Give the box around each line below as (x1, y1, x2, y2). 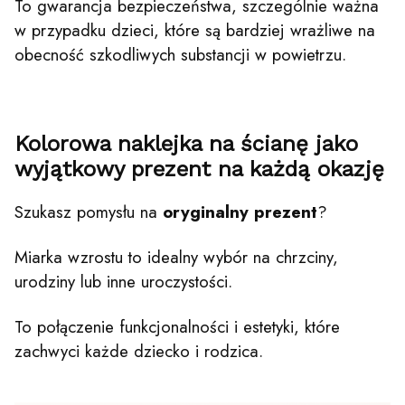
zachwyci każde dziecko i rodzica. (14, 338, 263, 363)
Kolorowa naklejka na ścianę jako (14, 130, 358, 156)
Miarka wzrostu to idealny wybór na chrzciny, (14, 244, 338, 269)
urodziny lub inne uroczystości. (14, 268, 232, 294)
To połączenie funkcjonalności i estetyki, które (14, 314, 340, 339)
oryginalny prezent (163, 199, 317, 224)
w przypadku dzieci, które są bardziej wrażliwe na (14, 18, 375, 43)
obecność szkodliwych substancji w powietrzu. (14, 42, 346, 68)
